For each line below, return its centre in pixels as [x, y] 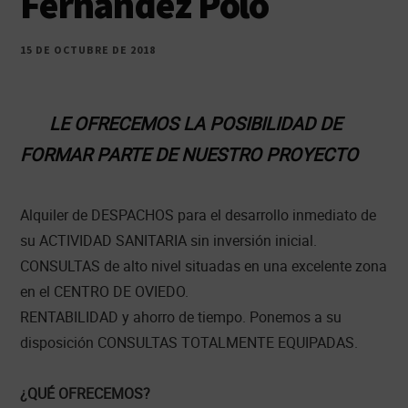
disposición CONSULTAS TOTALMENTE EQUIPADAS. [189, 342]
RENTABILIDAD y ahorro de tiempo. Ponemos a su [181, 316]
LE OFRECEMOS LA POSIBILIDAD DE [196, 123]
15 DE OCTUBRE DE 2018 [88, 50]
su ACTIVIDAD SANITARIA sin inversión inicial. [169, 240]
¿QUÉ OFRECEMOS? [86, 393]
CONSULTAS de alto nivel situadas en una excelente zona [204, 265]
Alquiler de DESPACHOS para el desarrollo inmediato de [199, 214]
